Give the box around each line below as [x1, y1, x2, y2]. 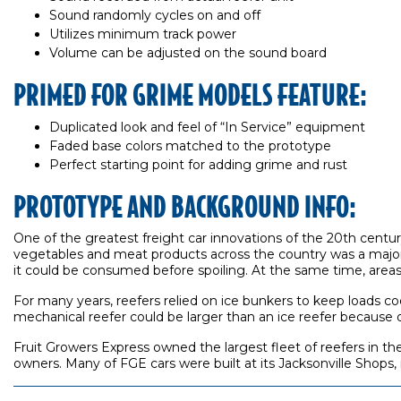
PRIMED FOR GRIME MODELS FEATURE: [13, 76, 367, 111]
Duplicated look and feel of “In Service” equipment [49, 119, 365, 135]
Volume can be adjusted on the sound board [49, 45, 327, 61]
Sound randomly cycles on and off [49, 7, 260, 23]
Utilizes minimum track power [49, 26, 236, 42]
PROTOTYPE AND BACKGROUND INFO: [13, 188, 356, 223]
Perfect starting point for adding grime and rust [49, 157, 347, 173]
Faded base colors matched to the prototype [49, 138, 331, 154]
